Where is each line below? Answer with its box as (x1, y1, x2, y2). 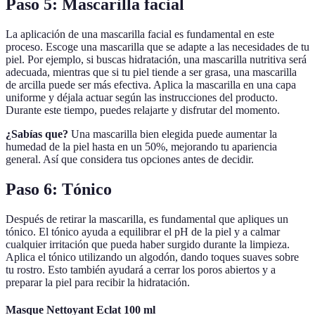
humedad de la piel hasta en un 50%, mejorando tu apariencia (6, 141, 277, 153)
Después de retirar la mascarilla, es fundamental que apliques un (6, 212, 288, 225)
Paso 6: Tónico (6, 179, 112, 198)
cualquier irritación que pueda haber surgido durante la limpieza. (6, 238, 290, 250)
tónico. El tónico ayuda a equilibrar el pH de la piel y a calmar (6, 225, 280, 238)
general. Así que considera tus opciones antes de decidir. (6, 153, 254, 166)
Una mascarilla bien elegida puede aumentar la (68, 128, 277, 141)
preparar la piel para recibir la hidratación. (6, 276, 190, 288)
